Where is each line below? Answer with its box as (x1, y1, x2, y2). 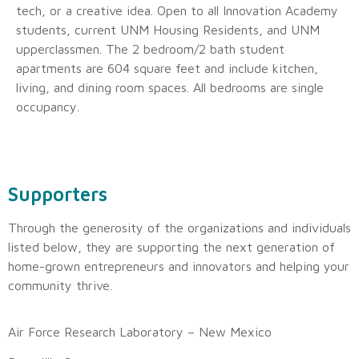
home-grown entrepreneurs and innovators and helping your (8, 258, 349, 273)
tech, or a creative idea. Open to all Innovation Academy (16, 3, 338, 18)
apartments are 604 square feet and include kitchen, (16, 61, 318, 76)
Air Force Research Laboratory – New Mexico (8, 324, 272, 339)
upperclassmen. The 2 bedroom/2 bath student (16, 42, 284, 57)
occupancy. (16, 99, 79, 115)
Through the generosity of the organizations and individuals (8, 220, 351, 235)
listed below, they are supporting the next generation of (8, 239, 335, 254)
